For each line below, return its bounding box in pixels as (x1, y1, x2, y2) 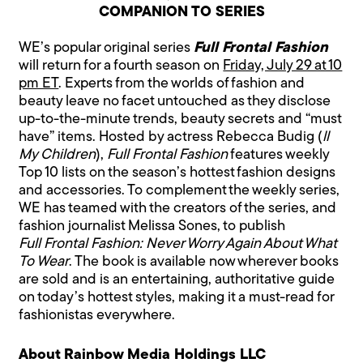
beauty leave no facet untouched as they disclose (19, 93, 331, 109)
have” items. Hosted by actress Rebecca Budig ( (19, 129, 323, 145)
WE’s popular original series (19, 40, 194, 56)
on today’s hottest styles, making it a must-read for (19, 289, 335, 305)
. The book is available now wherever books (69, 254, 340, 270)
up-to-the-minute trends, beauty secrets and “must (19, 111, 342, 127)
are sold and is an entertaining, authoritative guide (19, 271, 335, 288)
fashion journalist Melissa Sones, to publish (19, 218, 286, 234)
